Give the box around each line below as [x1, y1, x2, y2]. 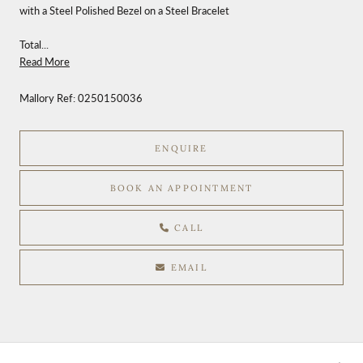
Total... [19, 37, 49, 51]
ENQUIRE [155, 142, 208, 154]
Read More [19, 54, 70, 68]
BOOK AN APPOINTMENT [109, 181, 254, 194]
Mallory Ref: [19, 91, 78, 105]
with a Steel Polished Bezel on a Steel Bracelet [19, 3, 229, 17]
